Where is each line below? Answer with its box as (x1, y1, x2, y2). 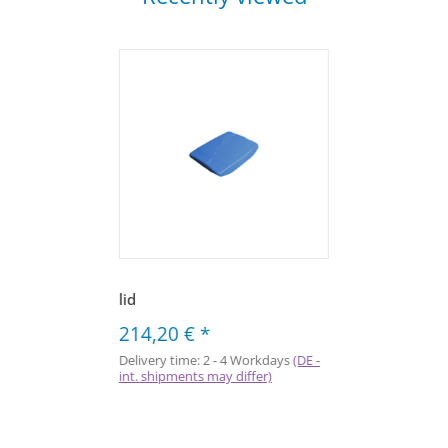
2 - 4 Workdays (202, 351, 293, 370)
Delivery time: (118, 351, 203, 370)
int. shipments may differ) (118, 367, 272, 386)
